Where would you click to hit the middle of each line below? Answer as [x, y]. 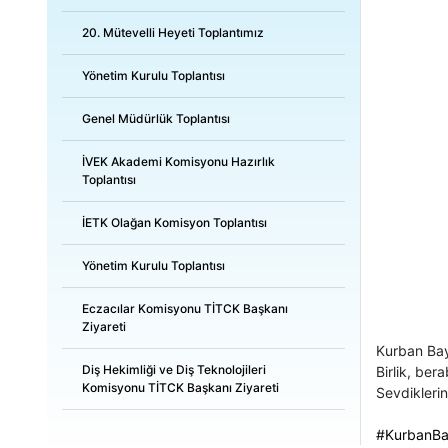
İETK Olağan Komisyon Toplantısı [174, 222]
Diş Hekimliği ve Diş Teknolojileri [174, 369]
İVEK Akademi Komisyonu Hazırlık [178, 161]
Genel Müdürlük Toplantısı [156, 118]
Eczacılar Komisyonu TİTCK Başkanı [185, 308]
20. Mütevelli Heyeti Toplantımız [173, 32]
